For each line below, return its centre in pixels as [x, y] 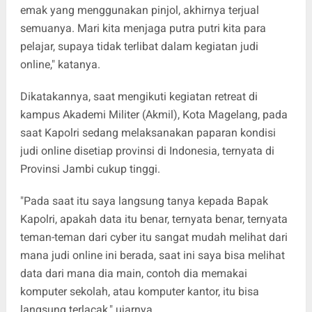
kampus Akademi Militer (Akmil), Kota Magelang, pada [154, 115]
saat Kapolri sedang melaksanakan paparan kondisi [148, 133]
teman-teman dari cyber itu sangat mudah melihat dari [154, 237]
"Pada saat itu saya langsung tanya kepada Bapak [144, 201]
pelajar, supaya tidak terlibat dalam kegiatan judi [139, 47]
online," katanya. [60, 65]
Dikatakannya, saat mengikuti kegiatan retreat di [139, 97]
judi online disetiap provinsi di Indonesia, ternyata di [147, 151]
